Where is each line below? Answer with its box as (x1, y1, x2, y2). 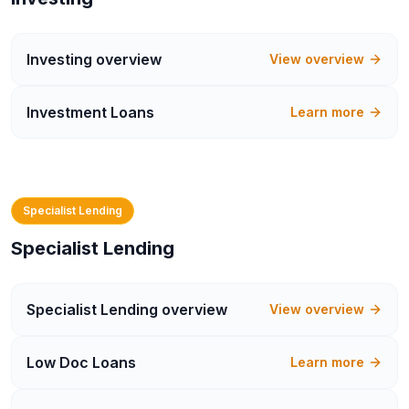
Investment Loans (26, 103, 154, 121)
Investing (26, 50, 92, 68)
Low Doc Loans (26, 353, 136, 372)
